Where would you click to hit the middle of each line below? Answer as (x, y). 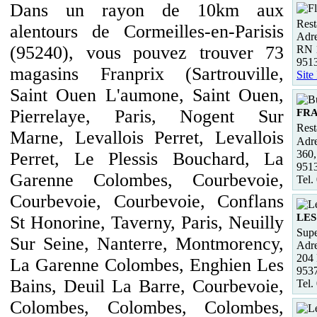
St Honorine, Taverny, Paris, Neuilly (147, 223)
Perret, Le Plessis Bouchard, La (147, 159)
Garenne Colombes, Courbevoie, (147, 180)
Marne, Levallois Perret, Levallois (147, 138)
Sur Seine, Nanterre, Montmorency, (147, 244)
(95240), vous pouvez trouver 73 (147, 53)
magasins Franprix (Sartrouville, (147, 74)
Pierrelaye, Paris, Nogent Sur (147, 116)
